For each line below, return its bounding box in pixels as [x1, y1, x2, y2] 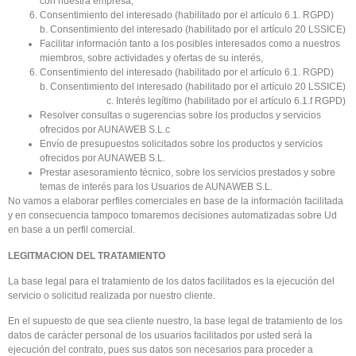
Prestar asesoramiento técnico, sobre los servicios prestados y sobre [40, 167, 335, 179]
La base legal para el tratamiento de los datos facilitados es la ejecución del [8, 276, 335, 288]
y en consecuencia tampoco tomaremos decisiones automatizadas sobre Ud [8, 210, 337, 222]
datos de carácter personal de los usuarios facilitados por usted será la [8, 330, 312, 342]
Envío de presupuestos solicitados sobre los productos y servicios [40, 138, 323, 150]
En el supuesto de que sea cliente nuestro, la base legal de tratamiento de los [8, 315, 342, 327]
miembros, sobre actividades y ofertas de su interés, [40, 52, 263, 64]
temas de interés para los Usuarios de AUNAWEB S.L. [40, 181, 273, 193]
